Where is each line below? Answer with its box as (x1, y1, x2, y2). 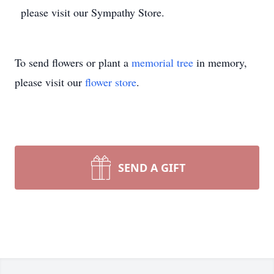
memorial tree (131, 55, 193, 70)
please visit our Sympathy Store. (21, 5, 165, 20)
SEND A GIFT (118, 160, 185, 175)
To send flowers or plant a (15, 55, 131, 70)
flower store (85, 75, 136, 89)
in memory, (193, 55, 247, 70)
